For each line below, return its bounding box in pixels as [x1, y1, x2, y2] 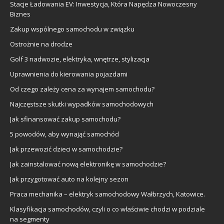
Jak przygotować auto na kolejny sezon [10, 174, 128, 183]
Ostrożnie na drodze [10, 39, 72, 48]
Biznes [10, 9, 30, 18]
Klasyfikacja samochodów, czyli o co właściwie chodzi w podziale [10, 204, 205, 213]
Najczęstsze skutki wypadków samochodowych [10, 99, 153, 108]
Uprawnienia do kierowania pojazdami [10, 69, 127, 78]
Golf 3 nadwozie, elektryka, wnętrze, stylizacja [10, 54, 149, 63]
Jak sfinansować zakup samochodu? [10, 114, 120, 123]
